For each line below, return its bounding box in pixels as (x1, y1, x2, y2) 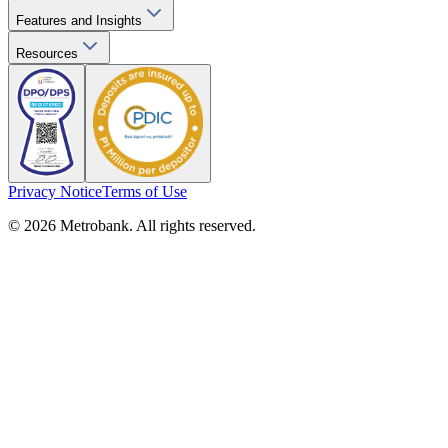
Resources (16, 45, 78, 61)
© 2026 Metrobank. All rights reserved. (8, 216, 256, 234)
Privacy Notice (8, 182, 102, 200)
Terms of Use (102, 182, 187, 200)
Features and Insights (16, 12, 142, 28)
